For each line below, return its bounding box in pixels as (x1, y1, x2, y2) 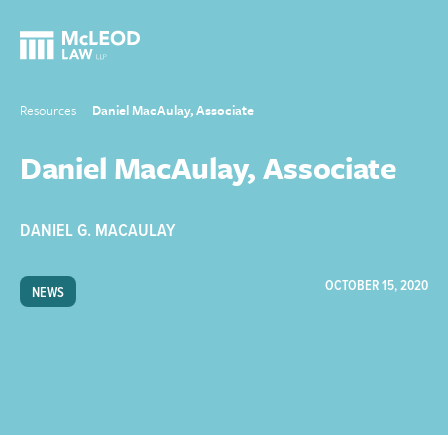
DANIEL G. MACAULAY (20, 220, 175, 243)
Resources (20, 100, 76, 120)
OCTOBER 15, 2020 (324, 277, 428, 295)
